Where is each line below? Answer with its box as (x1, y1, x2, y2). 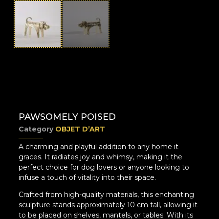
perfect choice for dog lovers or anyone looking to (19, 162, 190, 172)
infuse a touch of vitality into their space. (19, 173, 156, 182)
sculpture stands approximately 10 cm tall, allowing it (19, 200, 198, 209)
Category (19, 124, 54, 133)
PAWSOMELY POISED (19, 111, 116, 122)
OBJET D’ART (55, 124, 106, 133)
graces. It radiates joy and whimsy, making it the (19, 152, 183, 161)
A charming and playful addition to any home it (19, 142, 179, 151)
